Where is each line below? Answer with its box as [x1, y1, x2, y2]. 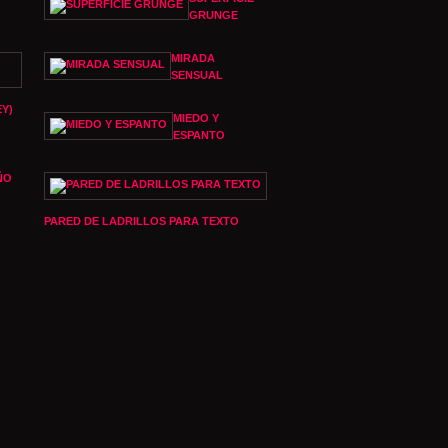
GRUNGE [189, 9, 238, 21]
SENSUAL [171, 69, 223, 81]
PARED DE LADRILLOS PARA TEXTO [44, 215, 239, 227]
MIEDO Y [173, 112, 219, 124]
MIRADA [171, 52, 215, 64]
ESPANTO [173, 129, 225, 141]
